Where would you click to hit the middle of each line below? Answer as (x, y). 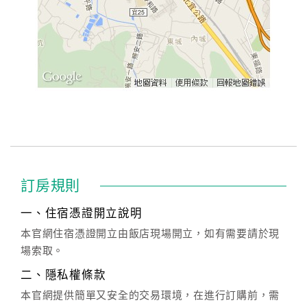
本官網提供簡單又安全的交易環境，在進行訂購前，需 (150, 295)
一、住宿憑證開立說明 (82, 213)
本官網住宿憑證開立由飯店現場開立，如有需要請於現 (150, 234)
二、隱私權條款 (63, 275)
